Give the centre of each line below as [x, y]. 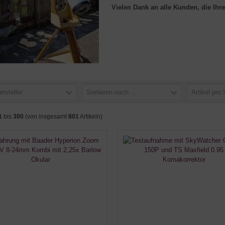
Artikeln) [91, 117]
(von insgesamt [46, 117]
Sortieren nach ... [112, 92]
